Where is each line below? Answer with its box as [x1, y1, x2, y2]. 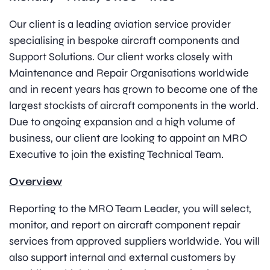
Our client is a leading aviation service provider [9, 17, 231, 31]
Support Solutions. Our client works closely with [9, 50, 233, 64]
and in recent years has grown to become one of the [9, 83, 258, 96]
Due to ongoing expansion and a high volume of [9, 115, 235, 129]
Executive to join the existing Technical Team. [9, 148, 224, 162]
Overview [9, 175, 62, 189]
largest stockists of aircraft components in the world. [9, 99, 259, 113]
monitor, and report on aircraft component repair [9, 218, 240, 232]
